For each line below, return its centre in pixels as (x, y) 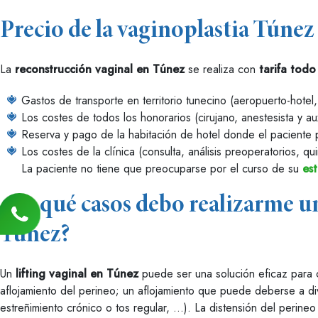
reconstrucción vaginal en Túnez (100, 70)
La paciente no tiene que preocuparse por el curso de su (162, 169)
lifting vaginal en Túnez (77, 274)
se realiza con (222, 70)
